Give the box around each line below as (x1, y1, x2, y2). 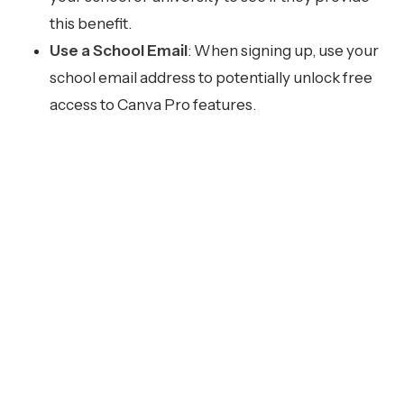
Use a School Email (50, 41, 188, 60)
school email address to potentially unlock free (50, 69, 372, 87)
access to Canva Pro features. (50, 96, 256, 115)
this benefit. (50, 14, 132, 33)
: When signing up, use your (188, 41, 379, 60)
